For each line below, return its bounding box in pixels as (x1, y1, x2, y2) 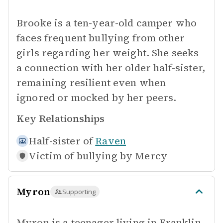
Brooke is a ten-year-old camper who (16, 16, 197, 30)
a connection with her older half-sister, (16, 61, 205, 75)
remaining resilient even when (16, 76, 166, 90)
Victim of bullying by (28, 149, 133, 163)
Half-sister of (28, 134, 93, 148)
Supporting (62, 187, 96, 196)
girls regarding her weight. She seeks (16, 46, 199, 60)
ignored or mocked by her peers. (16, 91, 177, 105)
